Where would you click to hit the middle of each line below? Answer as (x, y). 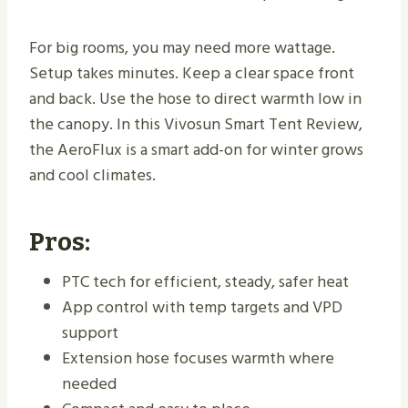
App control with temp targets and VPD (202, 308)
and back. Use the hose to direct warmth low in (195, 99)
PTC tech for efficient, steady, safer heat (205, 282)
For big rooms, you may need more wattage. (182, 48)
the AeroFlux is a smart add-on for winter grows (196, 150)
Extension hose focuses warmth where (198, 359)
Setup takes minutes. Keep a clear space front (192, 74)
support (90, 333)
